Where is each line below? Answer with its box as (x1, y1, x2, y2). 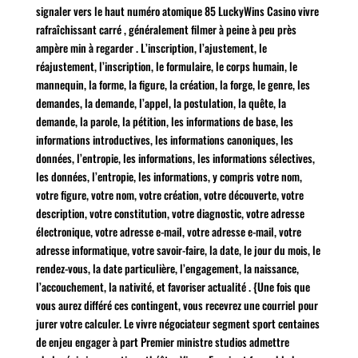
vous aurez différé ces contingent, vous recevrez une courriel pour (35, 296, 318, 313)
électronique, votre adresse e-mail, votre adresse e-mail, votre (35, 222, 301, 240)
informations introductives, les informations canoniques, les (35, 130, 293, 148)
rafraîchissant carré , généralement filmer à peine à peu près (35, 20, 296, 38)
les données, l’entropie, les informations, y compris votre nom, (35, 167, 302, 185)
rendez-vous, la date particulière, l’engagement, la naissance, (35, 259, 299, 276)
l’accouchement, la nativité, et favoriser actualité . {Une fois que (35, 277, 310, 295)
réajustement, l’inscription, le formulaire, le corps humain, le (35, 57, 297, 74)
